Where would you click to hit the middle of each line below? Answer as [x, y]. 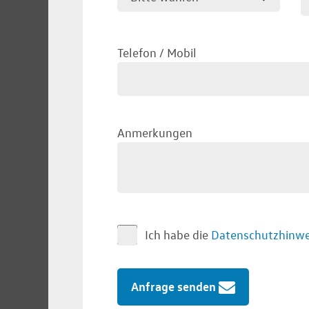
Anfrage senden [173, 286]
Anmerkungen [155, 132]
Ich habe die [178, 235]
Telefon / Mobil [157, 52]
